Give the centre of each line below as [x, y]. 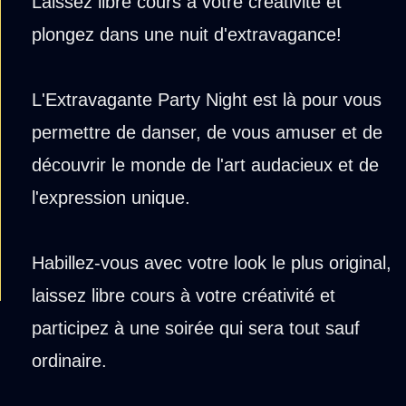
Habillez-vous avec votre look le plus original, [212, 263]
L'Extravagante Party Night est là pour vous [207, 100]
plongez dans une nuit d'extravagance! [187, 34]
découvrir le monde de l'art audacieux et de [206, 165]
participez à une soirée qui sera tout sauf [196, 328]
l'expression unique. [111, 198]
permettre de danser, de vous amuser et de [208, 132]
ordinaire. [70, 361]
